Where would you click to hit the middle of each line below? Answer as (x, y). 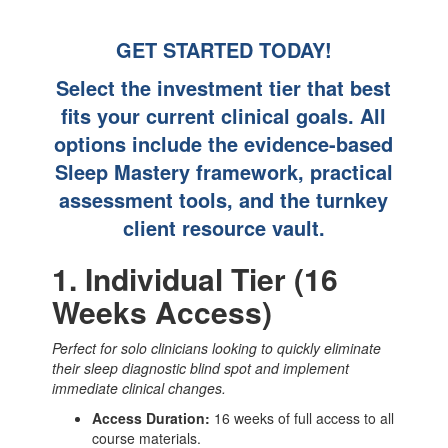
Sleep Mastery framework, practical (223, 172)
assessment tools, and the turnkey (224, 200)
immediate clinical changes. (139, 388)
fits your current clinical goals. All (224, 116)
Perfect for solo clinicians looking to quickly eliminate (217, 348)
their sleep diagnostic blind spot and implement (201, 368)
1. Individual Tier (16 (195, 279)
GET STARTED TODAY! (223, 50)
